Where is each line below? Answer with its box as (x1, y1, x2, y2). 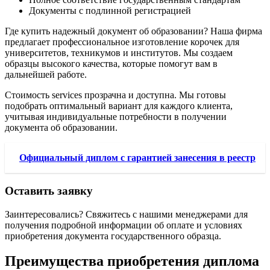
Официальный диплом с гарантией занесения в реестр (19, 152, 256, 163)
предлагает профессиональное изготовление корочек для (5, 37, 239, 48)
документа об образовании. (5, 122, 118, 133)
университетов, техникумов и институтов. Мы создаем (5, 48, 233, 58)
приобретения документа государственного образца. (5, 230, 221, 241)
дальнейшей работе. (5, 69, 87, 80)
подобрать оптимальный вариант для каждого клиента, (5, 101, 233, 111)
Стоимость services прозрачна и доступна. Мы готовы (5, 90, 226, 101)
